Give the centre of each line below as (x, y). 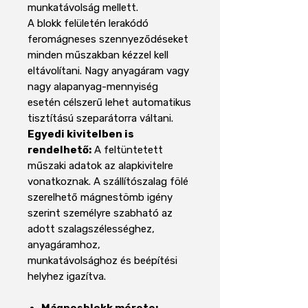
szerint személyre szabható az (100, 213)
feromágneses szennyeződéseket (108, 39)
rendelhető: (59, 150)
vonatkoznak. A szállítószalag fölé (108, 181)
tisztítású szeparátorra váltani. (100, 118)
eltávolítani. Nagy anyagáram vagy (108, 70)
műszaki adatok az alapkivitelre (100, 165)
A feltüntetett (127, 150)
